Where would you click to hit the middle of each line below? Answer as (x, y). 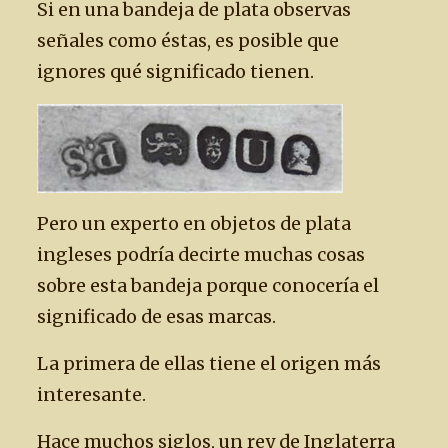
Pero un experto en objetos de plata (194, 224)
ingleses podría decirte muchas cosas (201, 255)
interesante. (91, 395)
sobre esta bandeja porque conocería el (208, 286)
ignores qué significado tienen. (175, 72)
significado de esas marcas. (156, 317)
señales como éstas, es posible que (188, 41)
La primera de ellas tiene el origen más (209, 364)
